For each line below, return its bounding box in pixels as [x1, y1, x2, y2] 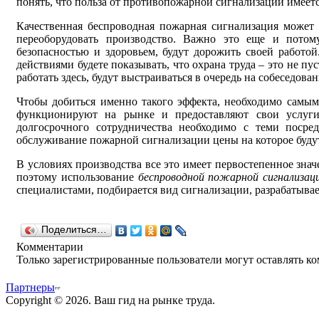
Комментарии [16, 240, 83, 253]
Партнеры [6, 281, 55, 293]
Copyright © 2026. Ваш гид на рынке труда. [6, 293, 215, 306]
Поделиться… [41, 224, 107, 235]
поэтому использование [16, 170, 138, 183]
